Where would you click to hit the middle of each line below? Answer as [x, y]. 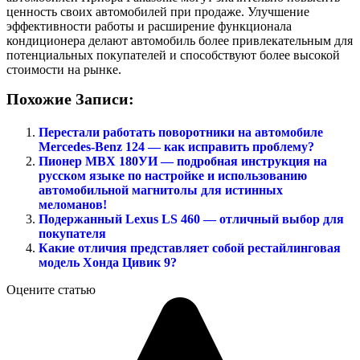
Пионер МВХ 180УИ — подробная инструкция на [183, 161]
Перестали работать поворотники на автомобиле [181, 132]
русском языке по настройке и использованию [173, 175]
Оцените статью [51, 289]
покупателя [72, 233]
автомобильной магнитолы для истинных [161, 190]
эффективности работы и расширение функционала [149, 26]
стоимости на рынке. [64, 69]
